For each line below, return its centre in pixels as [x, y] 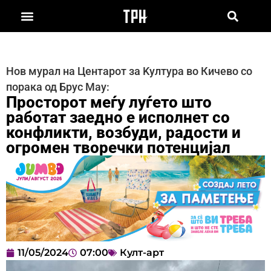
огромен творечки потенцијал [118, 147]
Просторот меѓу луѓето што [109, 102]
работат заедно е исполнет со [118, 117]
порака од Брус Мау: [58, 87]
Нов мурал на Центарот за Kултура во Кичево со [129, 71]
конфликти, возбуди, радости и [123, 132]
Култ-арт [142, 253]
